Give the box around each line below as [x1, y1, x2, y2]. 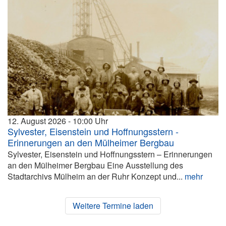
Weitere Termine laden [73, 199, 153, 211]
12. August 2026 [8, 115, 66, 127]
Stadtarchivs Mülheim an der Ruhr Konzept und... [8, 170, 185, 182]
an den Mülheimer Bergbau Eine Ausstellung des [8, 159, 183, 171]
